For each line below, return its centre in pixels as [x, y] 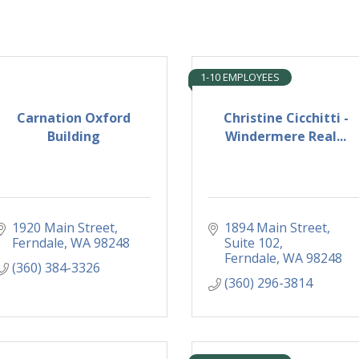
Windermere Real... [286, 136]
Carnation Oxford [73, 117]
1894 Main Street [276, 228]
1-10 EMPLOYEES [240, 77]
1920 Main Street [63, 228]
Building [73, 136]
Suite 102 [252, 243]
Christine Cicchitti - [286, 117]
